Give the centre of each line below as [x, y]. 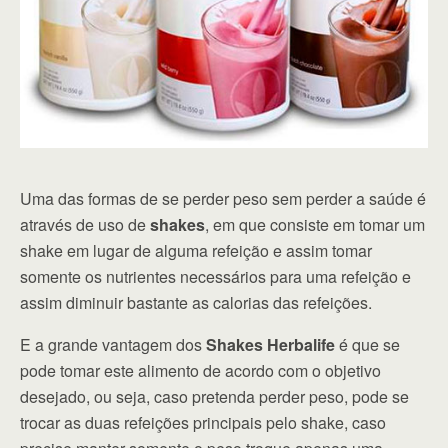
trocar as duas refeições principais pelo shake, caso [203, 422]
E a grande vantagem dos [113, 344]
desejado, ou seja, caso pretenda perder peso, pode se [214, 396]
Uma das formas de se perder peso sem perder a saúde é [223, 198]
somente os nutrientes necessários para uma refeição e [215, 276]
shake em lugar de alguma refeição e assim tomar [196, 250]
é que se [367, 344]
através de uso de [85, 224]
